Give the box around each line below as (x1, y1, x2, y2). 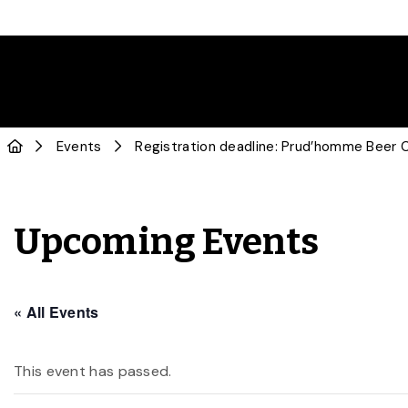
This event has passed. (14, 362, 172, 381)
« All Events (14, 301, 99, 322)
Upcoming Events (14, 220, 320, 264)
